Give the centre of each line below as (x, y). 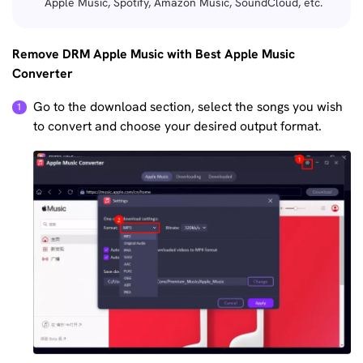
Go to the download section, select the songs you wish (188, 107)
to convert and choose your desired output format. (178, 126)
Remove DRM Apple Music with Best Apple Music (154, 53)
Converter (43, 73)
